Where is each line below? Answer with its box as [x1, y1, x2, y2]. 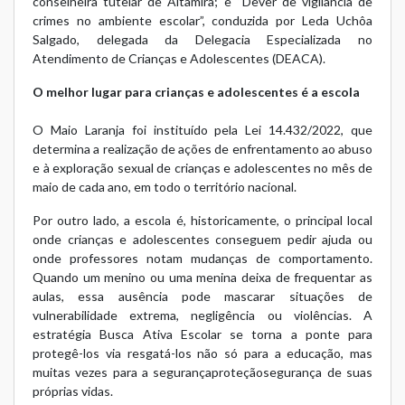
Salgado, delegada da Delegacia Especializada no [33, 31, 372, 47]
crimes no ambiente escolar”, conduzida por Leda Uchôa [33, 12, 372, 28]
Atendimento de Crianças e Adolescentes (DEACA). [33, 50, 325, 66]
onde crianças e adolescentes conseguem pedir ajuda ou [33, 231, 372, 247]
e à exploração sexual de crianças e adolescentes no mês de [33, 159, 372, 175]
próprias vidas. [33, 382, 113, 399]
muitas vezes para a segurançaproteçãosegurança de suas [33, 363, 372, 380]
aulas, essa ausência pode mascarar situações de [33, 287, 372, 304]
